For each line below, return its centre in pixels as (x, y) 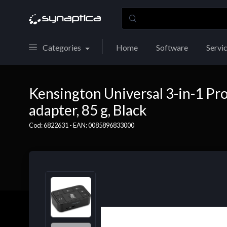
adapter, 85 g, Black (88, 110)
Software (172, 47)
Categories (62, 47)
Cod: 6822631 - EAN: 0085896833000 (82, 125)
